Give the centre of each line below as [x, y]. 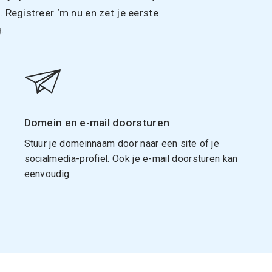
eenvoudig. [48, 174]
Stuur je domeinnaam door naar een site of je [122, 143]
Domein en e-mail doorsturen [97, 122]
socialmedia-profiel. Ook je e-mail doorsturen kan [131, 158]
